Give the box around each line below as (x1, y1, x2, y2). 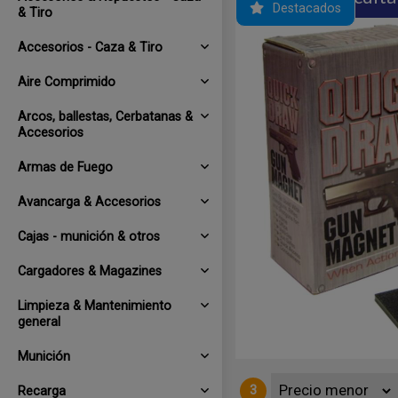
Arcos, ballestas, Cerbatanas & (18, 109, 193, 124)
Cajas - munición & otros (18, 229, 160, 244)
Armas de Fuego (18, 160, 113, 175)
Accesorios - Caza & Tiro (18, 40, 163, 55)
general (18, 314, 60, 330)
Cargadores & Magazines (18, 264, 162, 279)
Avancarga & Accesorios (18, 195, 161, 210)
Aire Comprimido (18, 75, 115, 90)
